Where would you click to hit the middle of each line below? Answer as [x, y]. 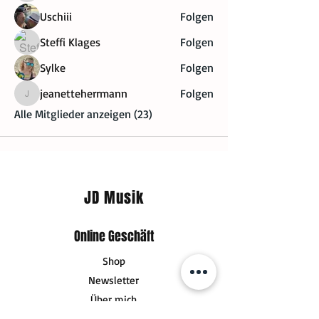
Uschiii [56, 17]
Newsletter [114, 281]
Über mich [114, 300]
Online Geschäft [114, 237]
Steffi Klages [70, 42]
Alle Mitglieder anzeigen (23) [83, 114]
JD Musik [114, 198]
